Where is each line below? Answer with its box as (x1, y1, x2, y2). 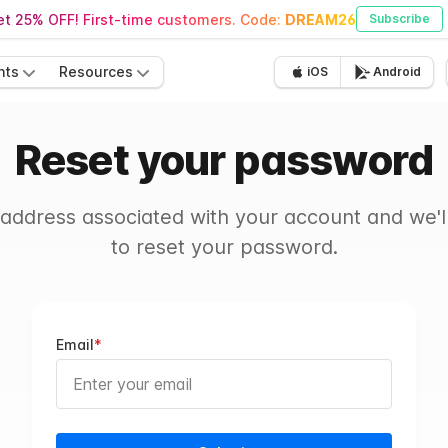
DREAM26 (285, 10, 356, 28)
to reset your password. (110, 235, 338, 259)
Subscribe (369, 11, 430, 26)
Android (373, 64, 421, 79)
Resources (59, 63, 133, 80)
